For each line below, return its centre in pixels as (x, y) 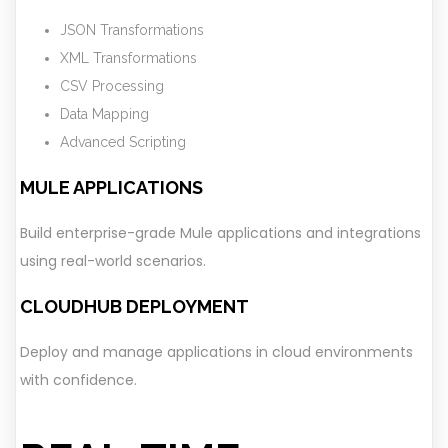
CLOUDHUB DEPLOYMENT (134, 306)
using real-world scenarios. (113, 260)
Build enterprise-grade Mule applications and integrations (220, 232)
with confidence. (78, 379)
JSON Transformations (132, 29)
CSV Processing (112, 85)
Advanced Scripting (123, 141)
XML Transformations (128, 57)
